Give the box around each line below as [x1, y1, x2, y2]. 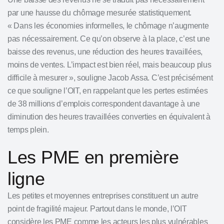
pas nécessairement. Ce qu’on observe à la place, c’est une [7, 34, 210, 43]
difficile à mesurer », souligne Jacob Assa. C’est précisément [7, 73, 213, 82]
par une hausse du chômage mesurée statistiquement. [7, 8, 192, 17]
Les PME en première [7, 147, 179, 167]
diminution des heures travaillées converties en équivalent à [7, 112, 211, 121]
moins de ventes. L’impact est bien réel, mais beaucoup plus [7, 60, 211, 69]
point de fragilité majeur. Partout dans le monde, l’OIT [7, 204, 187, 213]
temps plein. [7, 125, 49, 134]
